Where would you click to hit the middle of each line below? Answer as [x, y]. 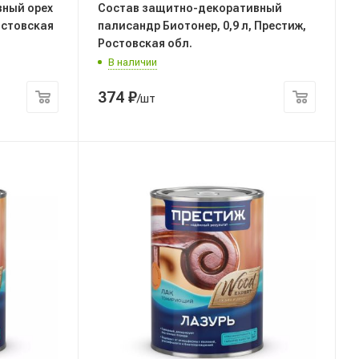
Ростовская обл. [145, 43]
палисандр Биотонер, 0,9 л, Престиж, [202, 25]
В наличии [133, 62]
